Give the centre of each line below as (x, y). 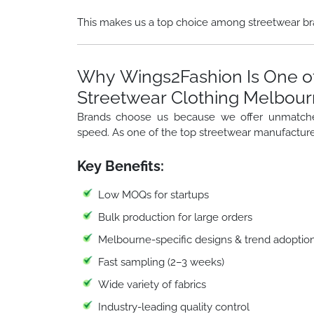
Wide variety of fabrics (152, 284)
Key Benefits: (120, 166)
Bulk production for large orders (175, 217)
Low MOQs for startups (153, 194)
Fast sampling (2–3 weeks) (161, 262)
